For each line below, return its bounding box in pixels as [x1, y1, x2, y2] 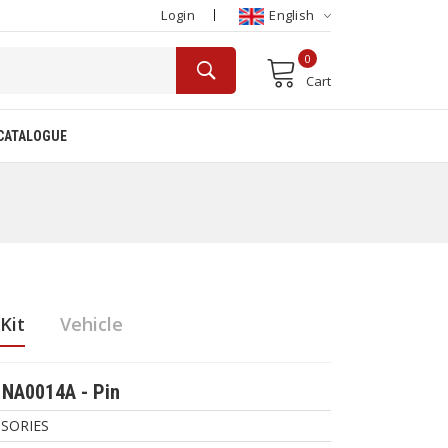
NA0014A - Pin [2, 380, 120, 404]
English [265, 6, 318, 24]
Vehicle [59, 312, 123, 336]
